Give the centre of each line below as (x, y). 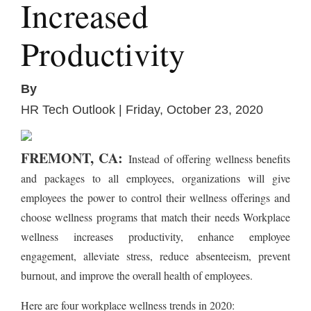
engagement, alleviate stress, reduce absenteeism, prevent (155, 255)
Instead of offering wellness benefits (209, 158)
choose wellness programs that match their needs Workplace (155, 217)
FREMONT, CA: (75, 158)
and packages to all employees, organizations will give (155, 178)
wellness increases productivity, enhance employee (155, 236)
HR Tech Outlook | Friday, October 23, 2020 (142, 109)
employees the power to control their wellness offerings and (155, 197)
